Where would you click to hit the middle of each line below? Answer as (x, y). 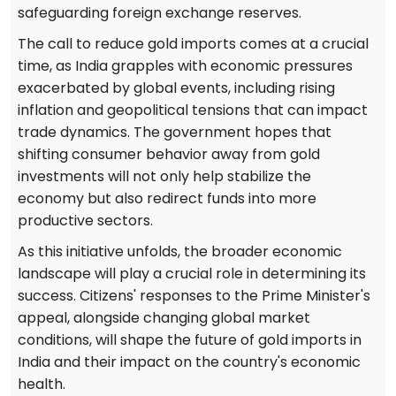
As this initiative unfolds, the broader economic (180, 252)
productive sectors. (85, 221)
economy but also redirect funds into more (167, 199)
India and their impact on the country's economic (189, 362)
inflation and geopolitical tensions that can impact (193, 110)
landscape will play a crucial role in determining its (192, 274)
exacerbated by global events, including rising (176, 88)
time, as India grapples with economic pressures (185, 66)
